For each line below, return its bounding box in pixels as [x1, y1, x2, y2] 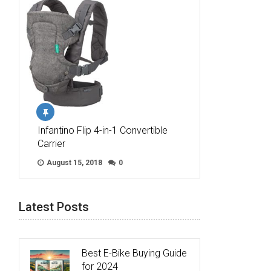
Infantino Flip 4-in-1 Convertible [38, 124, 168, 136]
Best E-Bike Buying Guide [82, 247, 187, 259]
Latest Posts [19, 199, 89, 214]
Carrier [38, 137, 65, 149]
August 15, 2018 [45, 158, 102, 167]
